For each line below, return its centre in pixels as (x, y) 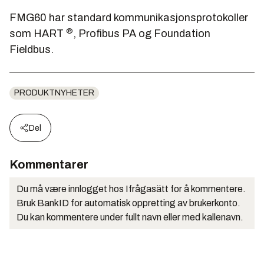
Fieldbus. (32, 50)
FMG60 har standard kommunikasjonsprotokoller (129, 18)
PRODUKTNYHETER (54, 93)
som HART (38, 34)
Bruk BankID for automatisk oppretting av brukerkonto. (128, 203)
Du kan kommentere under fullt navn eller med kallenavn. (130, 217)
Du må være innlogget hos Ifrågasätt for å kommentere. (131, 189)
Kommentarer (49, 165)
